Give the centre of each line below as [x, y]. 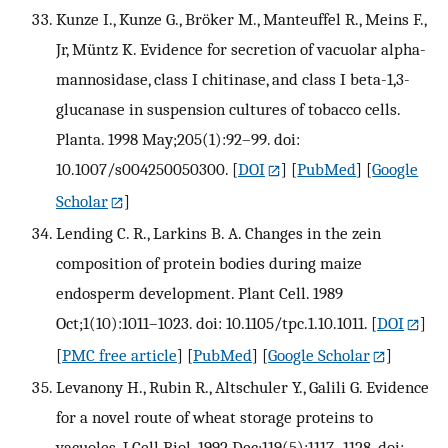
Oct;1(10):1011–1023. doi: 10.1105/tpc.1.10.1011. [211, 323]
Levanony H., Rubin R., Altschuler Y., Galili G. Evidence [242, 387]
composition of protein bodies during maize [209, 263]
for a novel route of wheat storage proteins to [214, 417]
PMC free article [119, 355]
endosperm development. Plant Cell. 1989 [199, 293]
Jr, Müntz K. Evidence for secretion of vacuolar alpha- [241, 49]
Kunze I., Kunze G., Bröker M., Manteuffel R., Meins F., [241, 19]
